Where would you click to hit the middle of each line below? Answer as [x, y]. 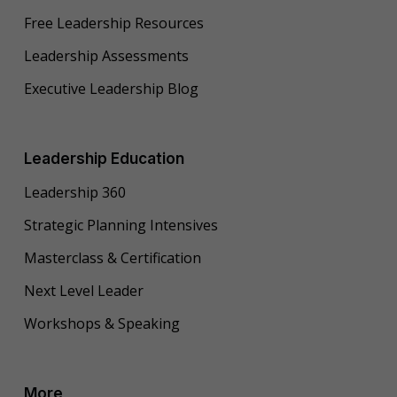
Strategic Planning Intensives [121, 226]
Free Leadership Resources [113, 23]
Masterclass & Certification [112, 258]
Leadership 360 [74, 193]
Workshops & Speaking [101, 324]
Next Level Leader [83, 291]
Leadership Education [104, 158]
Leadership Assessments [106, 56]
